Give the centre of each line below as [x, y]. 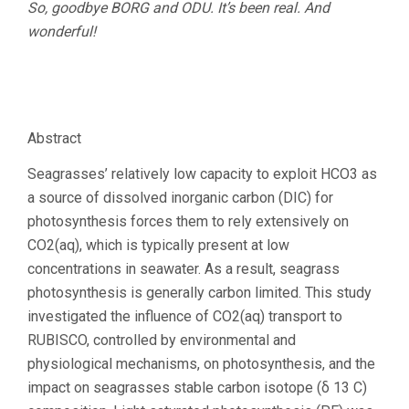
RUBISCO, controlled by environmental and [162, 341]
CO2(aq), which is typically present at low [158, 246]
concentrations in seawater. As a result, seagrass [184, 269]
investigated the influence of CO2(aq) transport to [185, 317]
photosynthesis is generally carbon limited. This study [199, 293]
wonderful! [62, 32]
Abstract [54, 139]
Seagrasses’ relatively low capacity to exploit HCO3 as [202, 174]
